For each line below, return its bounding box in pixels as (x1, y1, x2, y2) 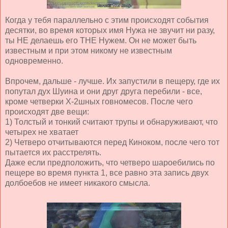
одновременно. (5, 56, 63, 65)
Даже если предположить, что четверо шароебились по (5, 158, 215, 167)
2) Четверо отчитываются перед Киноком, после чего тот (5, 137, 219, 147)
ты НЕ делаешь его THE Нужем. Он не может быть (5, 36, 196, 45)
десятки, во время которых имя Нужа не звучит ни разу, (5, 25, 215, 35)
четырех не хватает (5, 127, 78, 136)
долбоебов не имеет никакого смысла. (5, 178, 152, 187)
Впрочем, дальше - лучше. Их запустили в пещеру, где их (5, 76, 220, 85)
